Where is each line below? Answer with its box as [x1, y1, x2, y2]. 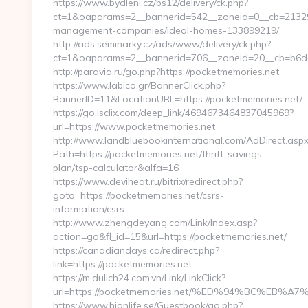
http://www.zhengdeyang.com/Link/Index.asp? [53, 217, 257, 229]
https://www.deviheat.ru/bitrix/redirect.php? [53, 175, 243, 188]
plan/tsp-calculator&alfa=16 [53, 162, 179, 174]
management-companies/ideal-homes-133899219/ [53, 24, 279, 36]
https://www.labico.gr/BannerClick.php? [53, 79, 225, 91]
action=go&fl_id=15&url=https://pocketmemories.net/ [53, 230, 287, 243]
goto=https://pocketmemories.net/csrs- [53, 189, 224, 201]
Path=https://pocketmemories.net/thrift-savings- [53, 148, 266, 160]
